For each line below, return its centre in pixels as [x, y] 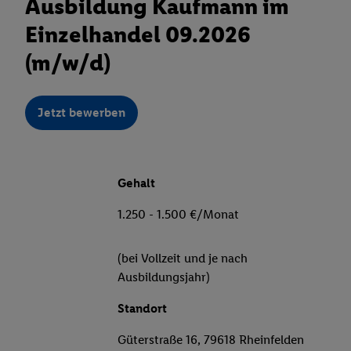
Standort [142, 309]
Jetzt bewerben [81, 113]
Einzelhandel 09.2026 [138, 34]
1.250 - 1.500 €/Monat [178, 215]
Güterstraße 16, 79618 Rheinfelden [211, 340]
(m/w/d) [68, 63]
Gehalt [136, 183]
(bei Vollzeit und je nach [183, 259]
